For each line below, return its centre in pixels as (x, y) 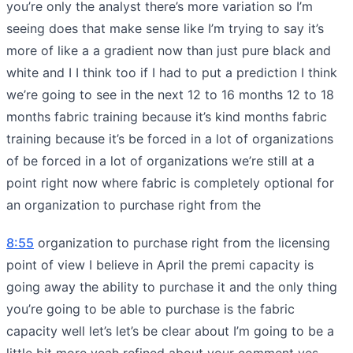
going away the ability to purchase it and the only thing (172, 286)
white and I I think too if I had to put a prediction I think (172, 72)
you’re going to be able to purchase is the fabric (150, 308)
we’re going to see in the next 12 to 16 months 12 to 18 (170, 94)
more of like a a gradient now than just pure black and (169, 50)
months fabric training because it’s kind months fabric (167, 116)
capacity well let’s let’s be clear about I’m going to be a (170, 331)
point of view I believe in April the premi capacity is (160, 264)
